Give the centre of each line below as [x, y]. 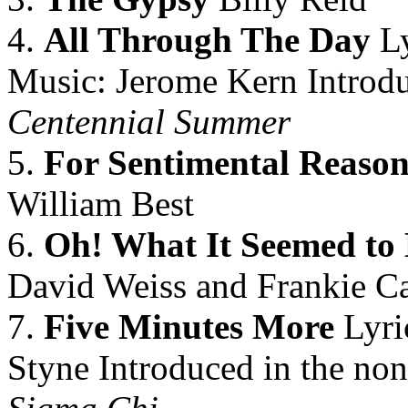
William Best [101, 204]
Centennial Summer [149, 122]
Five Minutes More [189, 326]
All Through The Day [207, 40]
